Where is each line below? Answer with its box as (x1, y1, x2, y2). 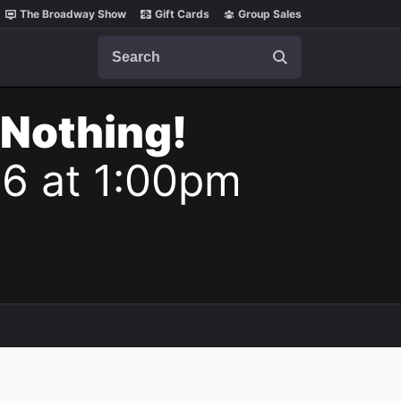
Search (97, 35, 143, 53)
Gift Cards (155, 7, 209, 21)
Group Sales (238, 7, 302, 21)
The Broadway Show (20, 7, 126, 21)
